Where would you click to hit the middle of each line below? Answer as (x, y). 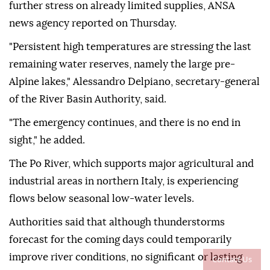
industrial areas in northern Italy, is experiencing (124, 181)
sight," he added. (47, 140)
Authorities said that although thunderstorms (117, 222)
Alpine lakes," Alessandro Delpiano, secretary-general (134, 82)
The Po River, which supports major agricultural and (131, 164)
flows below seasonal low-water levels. (102, 199)
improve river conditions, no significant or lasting (126, 257)
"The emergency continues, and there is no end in (125, 123)
